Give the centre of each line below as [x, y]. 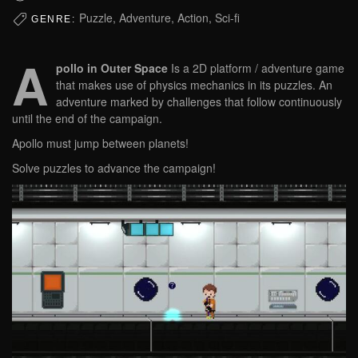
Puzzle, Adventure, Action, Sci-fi [159, 17]
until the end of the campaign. [87, 118]
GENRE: [55, 19]
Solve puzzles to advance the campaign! [114, 167]
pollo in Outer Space [112, 68]
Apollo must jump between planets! [100, 143]
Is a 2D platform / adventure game [256, 68]
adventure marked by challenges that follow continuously [199, 101]
